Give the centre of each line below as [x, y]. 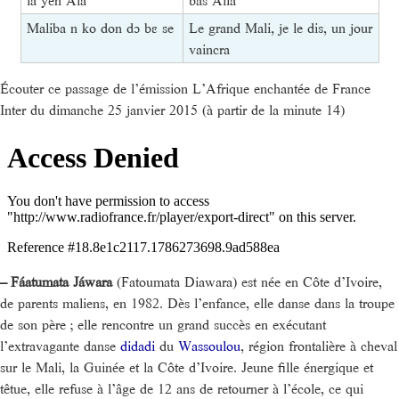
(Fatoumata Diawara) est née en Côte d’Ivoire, [247, 282]
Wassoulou [209, 346]
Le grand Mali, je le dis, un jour [280, 28]
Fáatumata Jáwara [61, 282]
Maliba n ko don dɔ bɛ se [100, 28]
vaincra [209, 49]
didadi [138, 346]
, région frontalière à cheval [319, 346]
